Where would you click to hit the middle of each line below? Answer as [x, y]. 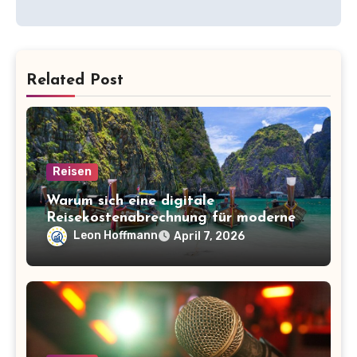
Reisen [72, 172]
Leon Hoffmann [115, 236]
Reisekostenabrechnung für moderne [171, 218]
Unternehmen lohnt [111, 235]
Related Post [75, 81]
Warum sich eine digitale [130, 202]
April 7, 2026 [209, 237]
